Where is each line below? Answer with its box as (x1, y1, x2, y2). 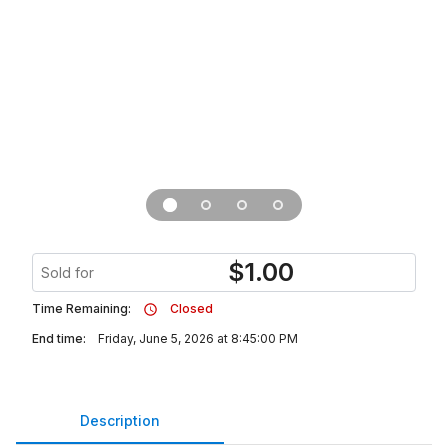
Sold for (41, 264, 94, 281)
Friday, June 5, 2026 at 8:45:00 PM (98, 331, 298, 346)
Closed (170, 301, 213, 316)
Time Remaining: (32, 301, 131, 316)
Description (80, 411, 160, 429)
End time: (32, 331, 86, 346)
